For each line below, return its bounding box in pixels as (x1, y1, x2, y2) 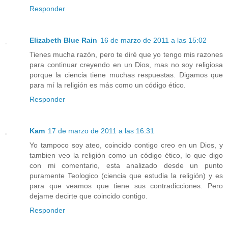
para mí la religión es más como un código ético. (30, 80, 186, 89)
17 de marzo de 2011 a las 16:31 (48, 126, 154, 135)
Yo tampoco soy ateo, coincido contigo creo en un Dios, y (30, 140, 223, 149)
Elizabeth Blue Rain (30, 36, 97, 44)
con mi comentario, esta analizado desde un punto (30, 161, 223, 169)
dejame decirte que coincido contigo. (30, 191, 148, 200)
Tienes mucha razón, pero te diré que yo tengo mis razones (30, 50, 223, 59)
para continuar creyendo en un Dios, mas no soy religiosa (30, 60, 223, 69)
